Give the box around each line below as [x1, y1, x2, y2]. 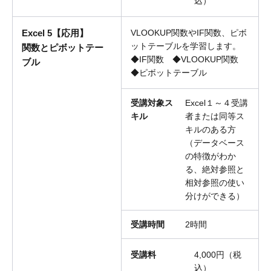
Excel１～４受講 [185, 98, 248, 108]
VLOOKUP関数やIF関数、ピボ [131, 28, 247, 38]
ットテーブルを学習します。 [131, 41, 241, 51]
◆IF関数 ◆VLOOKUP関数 [131, 54, 247, 65]
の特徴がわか [185, 151, 236, 162]
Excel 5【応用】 [22, 28, 88, 39]
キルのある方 [185, 125, 236, 135]
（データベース [185, 138, 244, 148]
